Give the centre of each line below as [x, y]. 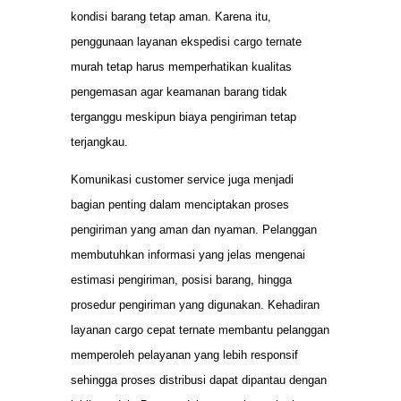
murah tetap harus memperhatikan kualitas [181, 66]
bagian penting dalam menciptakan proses [180, 204]
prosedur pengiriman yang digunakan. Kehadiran [195, 304]
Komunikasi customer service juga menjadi [182, 179]
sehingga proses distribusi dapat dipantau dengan [199, 380]
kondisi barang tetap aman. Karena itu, [171, 16]
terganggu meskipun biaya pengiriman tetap [183, 116]
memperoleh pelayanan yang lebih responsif [184, 354]
